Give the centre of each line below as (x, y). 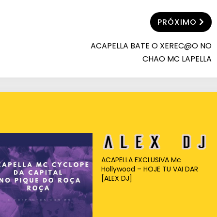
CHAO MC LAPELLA (177, 59)
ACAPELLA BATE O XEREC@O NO (151, 46)
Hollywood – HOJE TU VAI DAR (149, 169)
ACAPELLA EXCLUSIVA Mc (141, 160)
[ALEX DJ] (116, 178)
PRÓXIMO (177, 22)
